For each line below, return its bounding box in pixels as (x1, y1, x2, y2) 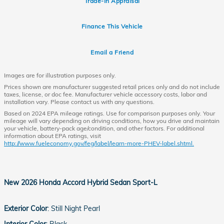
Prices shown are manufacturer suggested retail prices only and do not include (4, 82, 220, 90)
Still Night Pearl (51, 203, 100, 213)
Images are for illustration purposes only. (4, 71, 116, 79)
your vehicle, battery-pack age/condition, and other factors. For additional (4, 124, 204, 132)
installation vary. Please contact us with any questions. (4, 97, 154, 105)
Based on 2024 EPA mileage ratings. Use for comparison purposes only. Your (4, 109, 215, 117)
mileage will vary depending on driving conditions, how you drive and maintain (4, 116, 219, 124)
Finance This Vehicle (81, 22, 143, 30)
